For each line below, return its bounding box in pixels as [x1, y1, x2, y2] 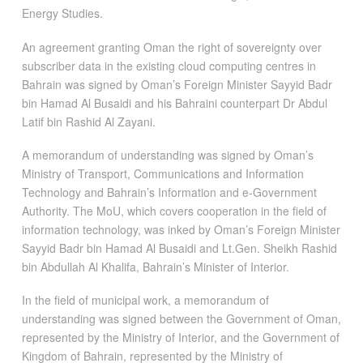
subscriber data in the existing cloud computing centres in [21, 57, 316, 74]
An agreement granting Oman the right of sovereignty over [21, 38, 322, 55]
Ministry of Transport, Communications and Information [21, 164, 304, 181]
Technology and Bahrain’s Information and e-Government [21, 183, 317, 200]
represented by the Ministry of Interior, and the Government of [21, 329, 340, 346]
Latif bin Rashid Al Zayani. [21, 113, 156, 130]
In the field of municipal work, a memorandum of [21, 292, 269, 309]
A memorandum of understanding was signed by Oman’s [21, 146, 314, 163]
